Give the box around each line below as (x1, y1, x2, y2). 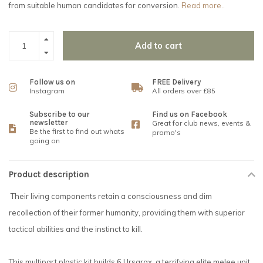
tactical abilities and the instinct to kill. (9, 224, 143, 234)
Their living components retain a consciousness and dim (9, 191, 212, 201)
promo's (152, 128, 181, 137)
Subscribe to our (29, 110, 90, 119)
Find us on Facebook (152, 110, 227, 119)
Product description (9, 169, 89, 180)
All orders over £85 (152, 86, 215, 96)
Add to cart (135, 41, 182, 52)
